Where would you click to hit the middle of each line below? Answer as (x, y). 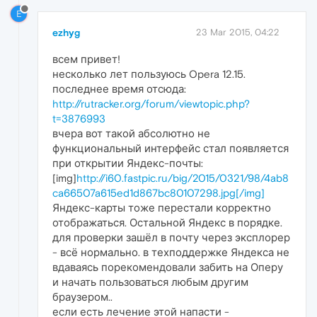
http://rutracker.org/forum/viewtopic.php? (151, 103)
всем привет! (86, 59)
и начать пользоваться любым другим (150, 282)
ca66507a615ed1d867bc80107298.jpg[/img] (158, 192)
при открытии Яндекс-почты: (128, 163)
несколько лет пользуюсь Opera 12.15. (149, 74)
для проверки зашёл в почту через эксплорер (171, 237)
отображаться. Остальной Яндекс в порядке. (167, 222)
